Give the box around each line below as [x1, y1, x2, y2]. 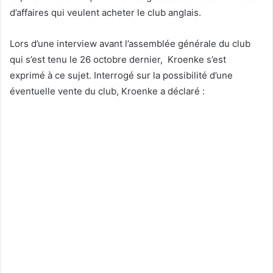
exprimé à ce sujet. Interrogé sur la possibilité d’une [10, 69, 233, 81]
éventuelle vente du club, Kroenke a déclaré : [10, 85, 205, 97]
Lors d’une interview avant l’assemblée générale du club [10, 37, 250, 49]
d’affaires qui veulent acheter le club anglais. [10, 6, 201, 18]
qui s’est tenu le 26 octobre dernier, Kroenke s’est [10, 53, 226, 65]
